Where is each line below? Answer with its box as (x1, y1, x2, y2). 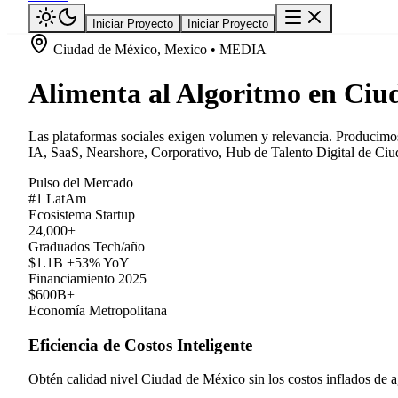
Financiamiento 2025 (28, 271, 147, 286)
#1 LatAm (28, 191, 86, 206)
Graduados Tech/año (28, 239, 145, 254)
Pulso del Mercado (28, 175, 133, 190)
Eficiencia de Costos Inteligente (28, 335, 252, 354)
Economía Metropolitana (28, 303, 167, 318)
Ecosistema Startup (28, 207, 135, 222)
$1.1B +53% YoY (28, 255, 130, 270)
